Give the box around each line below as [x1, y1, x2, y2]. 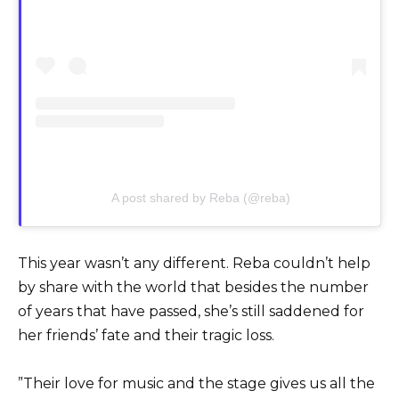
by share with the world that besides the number [18, 278, 369, 296]
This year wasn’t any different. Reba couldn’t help [18, 254, 370, 272]
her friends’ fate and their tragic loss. [18, 326, 274, 344]
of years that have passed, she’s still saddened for [18, 302, 364, 320]
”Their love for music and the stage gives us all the [18, 375, 375, 392]
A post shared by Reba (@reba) [111, 190, 290, 205]
